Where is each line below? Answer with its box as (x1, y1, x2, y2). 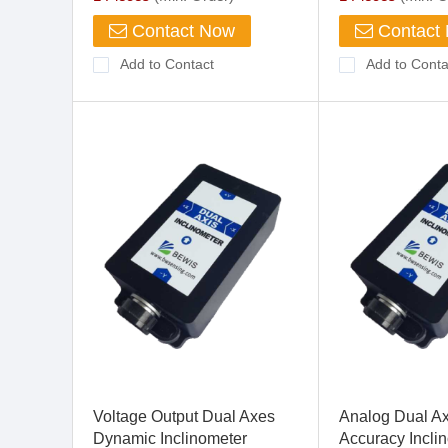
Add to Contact (120, 56, 214, 72)
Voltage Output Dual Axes (93, 408, 275, 425)
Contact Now (127, 21, 235, 41)
